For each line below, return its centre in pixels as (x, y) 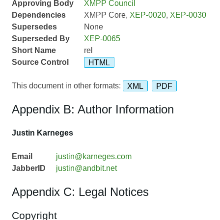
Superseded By (41, 39)
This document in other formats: (67, 86)
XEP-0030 (188, 15)
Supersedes (34, 27)
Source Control (40, 62)
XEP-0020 (148, 15)
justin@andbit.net (86, 168)
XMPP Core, (107, 15)
